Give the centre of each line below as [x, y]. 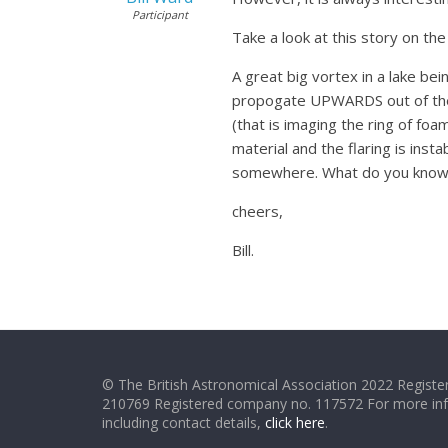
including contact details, [183, 422]
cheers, [257, 211]
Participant [159, 14]
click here [295, 422]
